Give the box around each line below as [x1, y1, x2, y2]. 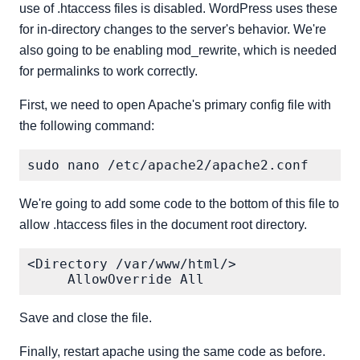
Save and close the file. [19, 311, 152, 325]
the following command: [19, 119, 154, 133]
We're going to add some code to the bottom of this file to [19, 197, 339, 211]
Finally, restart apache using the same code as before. [19, 345, 325, 358]
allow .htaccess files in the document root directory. [19, 218, 307, 231]
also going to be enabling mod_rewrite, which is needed [19, 43, 337, 57]
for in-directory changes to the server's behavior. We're [19, 22, 326, 36]
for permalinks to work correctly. [19, 64, 198, 78]
